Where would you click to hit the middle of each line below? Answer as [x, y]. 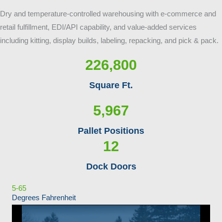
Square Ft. [111, 85]
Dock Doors [111, 166]
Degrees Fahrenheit [44, 198]
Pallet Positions [111, 131]
